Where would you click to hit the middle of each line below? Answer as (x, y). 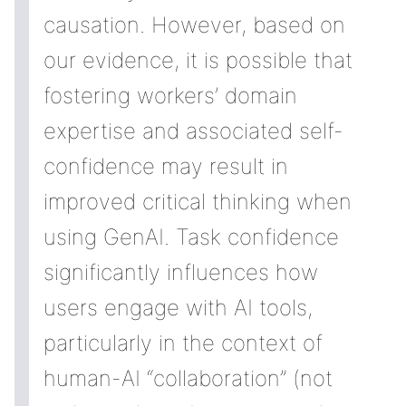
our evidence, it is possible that (198, 60)
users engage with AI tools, (178, 308)
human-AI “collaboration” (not (188, 378)
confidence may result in (166, 166)
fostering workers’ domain (170, 96)
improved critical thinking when (198, 202)
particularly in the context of (183, 343)
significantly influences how (181, 272)
